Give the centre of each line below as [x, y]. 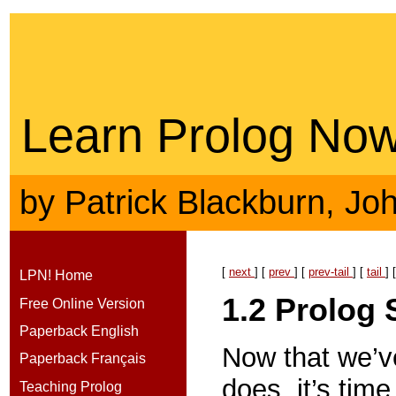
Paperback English [79, 331]
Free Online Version [82, 303]
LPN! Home [56, 276]
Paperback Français [82, 359]
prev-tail [330, 272]
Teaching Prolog [70, 386]
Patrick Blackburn [194, 202]
